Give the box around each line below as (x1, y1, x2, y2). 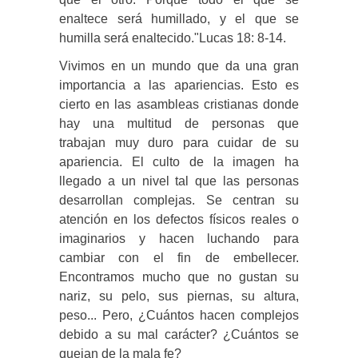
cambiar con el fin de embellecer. (59, 250, 299, 265)
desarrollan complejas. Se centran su (59, 193, 299, 207)
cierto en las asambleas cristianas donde (59, 97, 299, 111)
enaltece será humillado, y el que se (59, 11, 299, 26)
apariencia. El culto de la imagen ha (59, 154, 299, 169)
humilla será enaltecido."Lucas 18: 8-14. (59, 30, 286, 45)
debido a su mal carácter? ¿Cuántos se (59, 327, 299, 341)
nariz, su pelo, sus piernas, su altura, (59, 288, 299, 303)
